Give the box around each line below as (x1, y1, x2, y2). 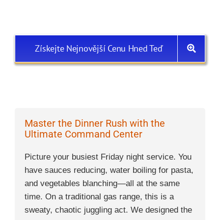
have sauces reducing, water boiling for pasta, (25, 165, 193, 175)
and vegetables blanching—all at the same (25, 178, 180, 188)
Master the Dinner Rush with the (25, 117, 165, 129)
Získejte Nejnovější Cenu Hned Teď (35, 42, 163, 54)
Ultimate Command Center (25, 128, 142, 140)
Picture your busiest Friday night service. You (25, 152, 192, 162)
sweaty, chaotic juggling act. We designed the (25, 205, 192, 215)
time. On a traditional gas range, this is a (25, 192, 174, 201)
